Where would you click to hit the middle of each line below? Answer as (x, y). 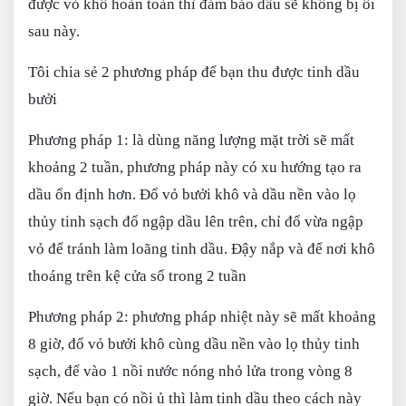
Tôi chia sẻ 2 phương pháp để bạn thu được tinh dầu (194, 72)
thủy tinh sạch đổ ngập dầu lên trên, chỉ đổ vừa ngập (196, 222)
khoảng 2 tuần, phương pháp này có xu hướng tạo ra (195, 167)
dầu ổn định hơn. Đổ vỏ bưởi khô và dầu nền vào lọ (192, 194)
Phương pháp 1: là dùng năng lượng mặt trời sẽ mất (191, 140)
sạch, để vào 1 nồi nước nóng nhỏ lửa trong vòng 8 (190, 371)
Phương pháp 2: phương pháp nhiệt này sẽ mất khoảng (202, 317)
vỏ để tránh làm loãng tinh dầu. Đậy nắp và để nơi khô (202, 249)
